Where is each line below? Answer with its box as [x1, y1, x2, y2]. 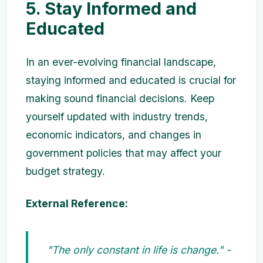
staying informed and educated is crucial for [26, 74, 236, 87]
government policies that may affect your [26, 147, 221, 160]
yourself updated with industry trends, [26, 110, 208, 123]
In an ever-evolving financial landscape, [26, 56, 216, 69]
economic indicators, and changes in [26, 129, 201, 141]
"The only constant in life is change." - [47, 244, 231, 257]
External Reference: [26, 197, 128, 210]
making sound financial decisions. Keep [26, 92, 214, 105]
